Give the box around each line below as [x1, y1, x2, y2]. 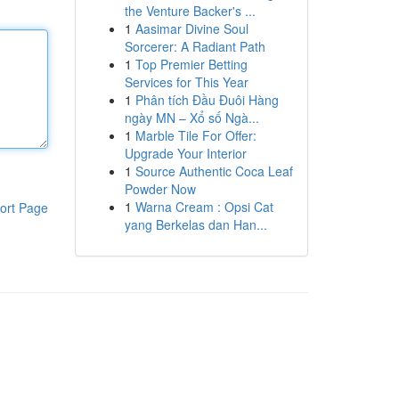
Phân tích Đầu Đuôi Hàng [134, 91, 279, 109]
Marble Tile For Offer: [134, 126, 256, 144]
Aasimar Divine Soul [134, 20, 248, 37]
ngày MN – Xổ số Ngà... [124, 109, 259, 126]
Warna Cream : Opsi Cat [134, 198, 273, 216]
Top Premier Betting [134, 55, 248, 73]
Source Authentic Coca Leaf [134, 162, 293, 180]
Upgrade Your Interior [124, 144, 247, 162]
